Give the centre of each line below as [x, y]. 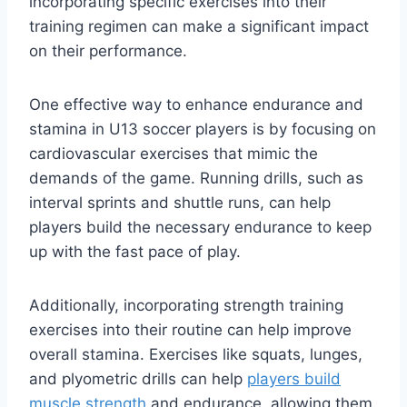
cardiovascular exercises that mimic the [174, 154]
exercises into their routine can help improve [190, 330]
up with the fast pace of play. [135, 252]
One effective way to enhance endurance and [196, 105]
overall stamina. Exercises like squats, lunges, [196, 355]
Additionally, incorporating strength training [186, 306]
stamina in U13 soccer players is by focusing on [203, 129]
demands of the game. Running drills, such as [196, 179]
